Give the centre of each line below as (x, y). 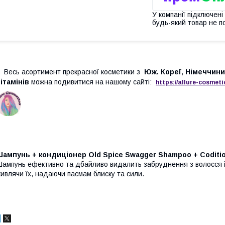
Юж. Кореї (163, 72)
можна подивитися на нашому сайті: (90, 82)
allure (187, 83)
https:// (167, 83)
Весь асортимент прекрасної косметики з (73, 72)
